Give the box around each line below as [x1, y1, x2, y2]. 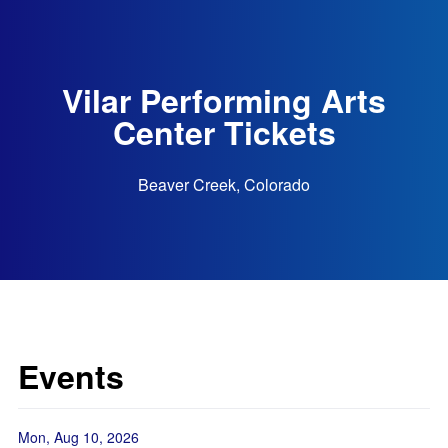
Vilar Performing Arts [62, 76, 386, 123]
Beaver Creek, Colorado [138, 172, 310, 196]
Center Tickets [112, 108, 336, 155]
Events [18, 353, 124, 399]
